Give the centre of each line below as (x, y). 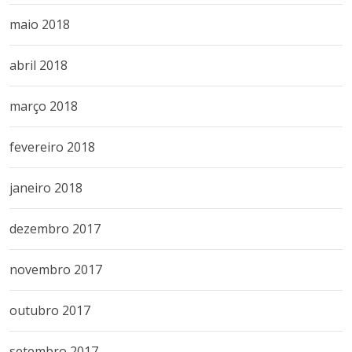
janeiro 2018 (46, 187)
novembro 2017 (56, 269)
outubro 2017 (50, 310)
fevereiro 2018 (52, 147)
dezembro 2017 (55, 228)
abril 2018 (38, 65)
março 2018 (44, 106)
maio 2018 (40, 24)
